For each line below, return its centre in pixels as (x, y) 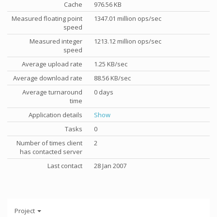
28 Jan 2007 (110, 166)
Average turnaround (52, 92)
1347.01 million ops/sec (128, 18)
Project (25, 210)
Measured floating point (47, 18)
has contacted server (51, 152)
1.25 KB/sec (111, 64)
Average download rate (48, 78)
